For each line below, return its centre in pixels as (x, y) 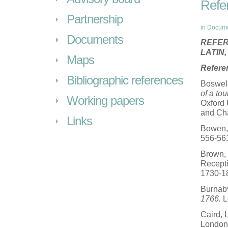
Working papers (105, 101)
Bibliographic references (125, 80)
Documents (95, 39)
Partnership (95, 19)
